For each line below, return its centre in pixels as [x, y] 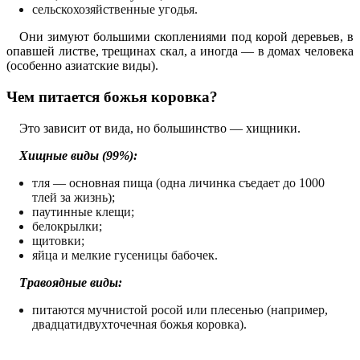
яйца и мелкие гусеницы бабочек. [125, 255]
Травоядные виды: [71, 282]
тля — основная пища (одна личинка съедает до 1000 [178, 182]
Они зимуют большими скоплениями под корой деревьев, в [186, 37]
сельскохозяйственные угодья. [115, 10]
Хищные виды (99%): [78, 155]
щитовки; [58, 240]
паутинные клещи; [83, 211]
